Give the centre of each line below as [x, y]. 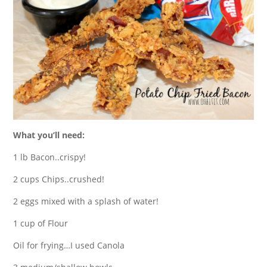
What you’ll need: [49, 135]
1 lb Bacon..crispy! [50, 157]
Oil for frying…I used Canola [69, 246]
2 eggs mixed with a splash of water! [86, 201]
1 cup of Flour [41, 223]
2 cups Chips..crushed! [59, 179]
